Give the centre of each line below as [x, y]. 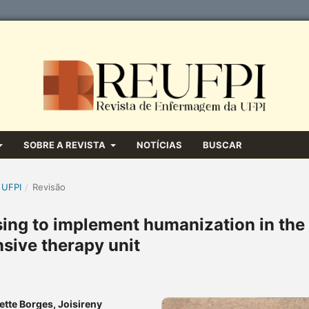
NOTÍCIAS [159, 144]
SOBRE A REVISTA [66, 144]
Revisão [49, 187]
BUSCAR [222, 144]
